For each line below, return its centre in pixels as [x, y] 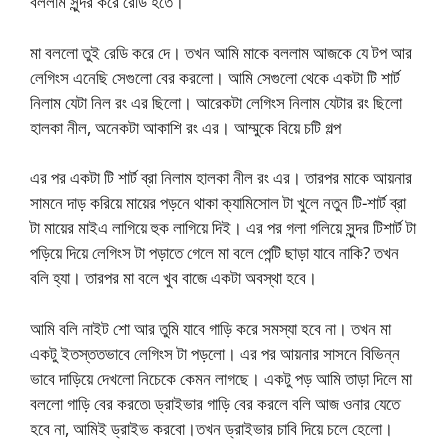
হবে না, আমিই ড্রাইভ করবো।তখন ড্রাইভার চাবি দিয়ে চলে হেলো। [211, 428]
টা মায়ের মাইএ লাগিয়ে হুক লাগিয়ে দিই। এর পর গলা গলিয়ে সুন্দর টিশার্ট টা [223, 228]
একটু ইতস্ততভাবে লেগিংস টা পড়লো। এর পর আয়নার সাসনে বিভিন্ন [215, 353]
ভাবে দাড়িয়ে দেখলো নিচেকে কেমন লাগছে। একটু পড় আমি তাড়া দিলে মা [221, 378]
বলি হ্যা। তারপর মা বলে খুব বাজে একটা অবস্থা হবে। [173, 278]
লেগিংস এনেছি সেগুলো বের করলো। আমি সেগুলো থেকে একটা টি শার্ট [215, 77]
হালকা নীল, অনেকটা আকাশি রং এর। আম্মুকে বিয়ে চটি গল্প [185, 127]
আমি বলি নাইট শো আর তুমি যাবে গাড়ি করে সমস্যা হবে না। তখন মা [210, 328]
